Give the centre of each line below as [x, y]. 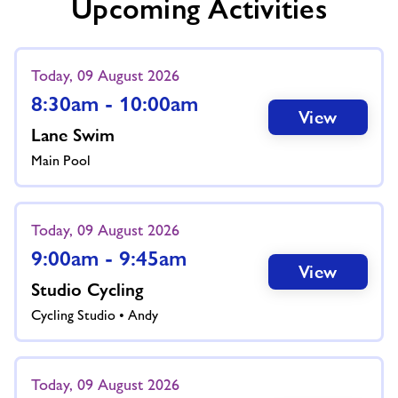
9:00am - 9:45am [108, 258]
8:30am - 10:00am [114, 103]
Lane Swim [72, 135]
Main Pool [60, 160]
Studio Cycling [87, 289]
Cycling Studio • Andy [94, 314]
